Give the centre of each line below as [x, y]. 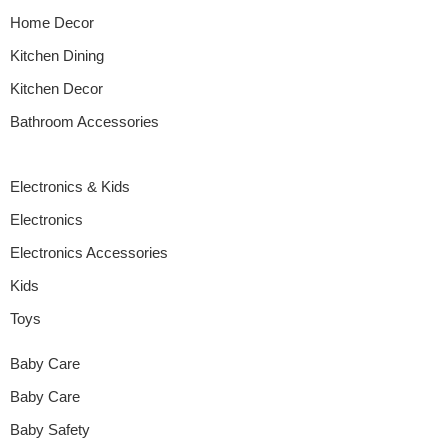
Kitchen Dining [57, 56]
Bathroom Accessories [84, 122]
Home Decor [52, 23]
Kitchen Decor [56, 89]
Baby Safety [50, 430]
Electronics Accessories [89, 253]
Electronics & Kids [70, 187]
